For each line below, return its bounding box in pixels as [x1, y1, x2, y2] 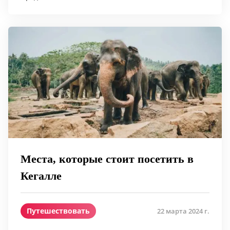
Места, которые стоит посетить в [21, 152, 194, 166]
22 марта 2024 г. [157, 206, 209, 216]
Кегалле [21, 169, 62, 183]
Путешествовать [27, 206, 90, 216]
